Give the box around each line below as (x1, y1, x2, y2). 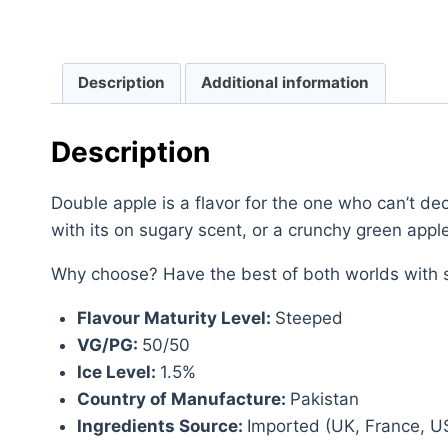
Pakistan (289, 389, 359, 410)
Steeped (274, 308, 343, 329)
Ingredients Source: (76, 416, 247, 437)
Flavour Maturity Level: (76, 308, 275, 329)
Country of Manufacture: (76, 389, 290, 410)
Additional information (201, 73, 370, 93)
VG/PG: (76, 335, 142, 356)
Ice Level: (76, 362, 160, 383)
